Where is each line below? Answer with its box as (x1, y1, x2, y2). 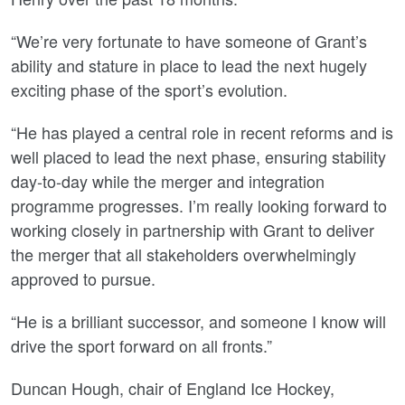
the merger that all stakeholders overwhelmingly (11, 242, 356, 266)
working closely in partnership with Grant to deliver (11, 218, 374, 241)
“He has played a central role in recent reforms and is (11, 120, 393, 144)
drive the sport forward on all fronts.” (11, 334, 272, 357)
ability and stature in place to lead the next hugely (11, 53, 367, 77)
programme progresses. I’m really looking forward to (11, 193, 387, 217)
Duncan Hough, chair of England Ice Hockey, (11, 376, 334, 400)
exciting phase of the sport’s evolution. (11, 78, 287, 101)
